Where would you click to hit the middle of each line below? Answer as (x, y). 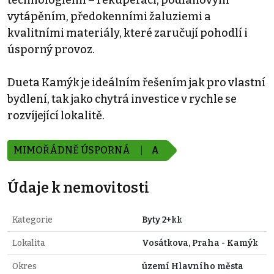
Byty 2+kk (162, 220)
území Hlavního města (193, 267)
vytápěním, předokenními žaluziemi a (109, 17)
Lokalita (28, 243)
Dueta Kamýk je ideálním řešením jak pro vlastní (136, 83)
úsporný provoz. (51, 50)
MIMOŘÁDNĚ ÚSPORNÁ (73, 150)
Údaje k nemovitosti (78, 188)
